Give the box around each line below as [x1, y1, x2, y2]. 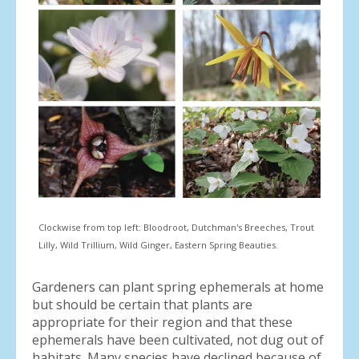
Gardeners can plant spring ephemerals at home [32, 277, 324, 296]
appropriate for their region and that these [32, 313, 292, 331]
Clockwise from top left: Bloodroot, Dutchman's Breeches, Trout [38, 220, 314, 233]
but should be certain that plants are [32, 295, 252, 313]
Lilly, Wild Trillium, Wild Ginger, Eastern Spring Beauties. [38, 238, 280, 251]
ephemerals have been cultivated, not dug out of [32, 330, 324, 349]
